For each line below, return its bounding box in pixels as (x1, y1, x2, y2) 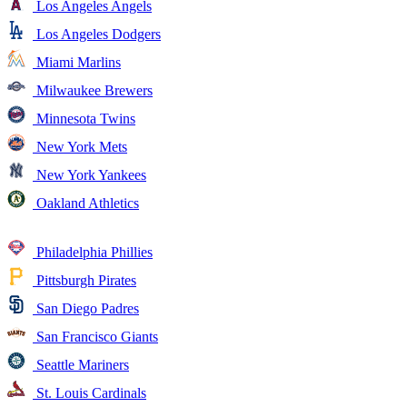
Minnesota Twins (33, 110, 135, 126)
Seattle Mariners (33, 356, 129, 372)
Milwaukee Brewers (33, 82, 153, 98)
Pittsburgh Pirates (33, 272, 136, 288)
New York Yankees (33, 166, 146, 183)
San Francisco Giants (33, 328, 158, 344)
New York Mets (33, 138, 127, 154)
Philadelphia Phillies (33, 243, 153, 260)
